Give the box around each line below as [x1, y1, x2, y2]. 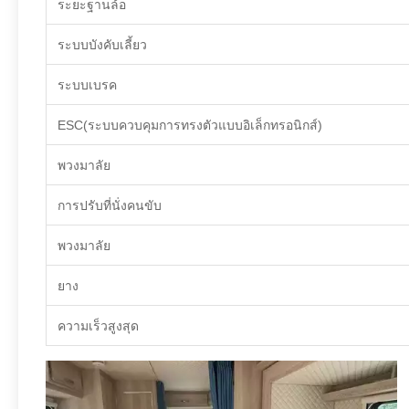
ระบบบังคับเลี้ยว [58, 37, 147, 52]
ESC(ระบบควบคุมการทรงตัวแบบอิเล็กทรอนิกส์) [58, 118, 322, 132]
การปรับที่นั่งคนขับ [58, 198, 162, 213]
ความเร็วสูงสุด [58, 319, 139, 333]
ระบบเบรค [58, 78, 117, 92]
